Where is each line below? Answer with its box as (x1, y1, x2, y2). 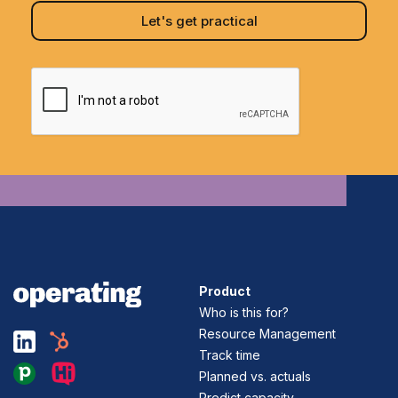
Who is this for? (199, 305, 289, 321)
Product (199, 283, 251, 299)
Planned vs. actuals (199, 369, 311, 385)
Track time (199, 347, 260, 363)
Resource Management (199, 326, 336, 342)
